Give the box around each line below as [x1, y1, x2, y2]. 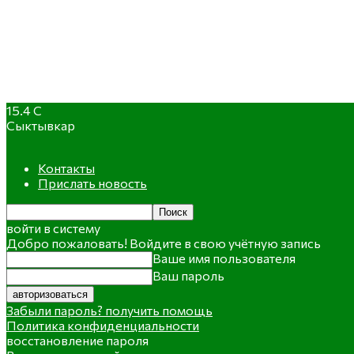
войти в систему [6, 220, 100, 235]
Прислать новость [38, 175, 147, 190]
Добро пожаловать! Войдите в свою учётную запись [6, 235, 321, 250]
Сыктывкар [6, 118, 75, 133]
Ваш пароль [153, 268, 224, 283]
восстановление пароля [6, 333, 149, 348]
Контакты [38, 160, 95, 175]
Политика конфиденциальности [6, 318, 199, 333]
